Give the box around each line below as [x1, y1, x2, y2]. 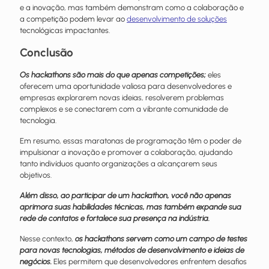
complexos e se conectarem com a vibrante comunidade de [20, 104, 228, 113]
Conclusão [20, 45, 73, 59]
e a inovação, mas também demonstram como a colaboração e [20, 2, 244, 12]
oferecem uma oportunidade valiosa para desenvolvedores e [20, 81, 232, 91]
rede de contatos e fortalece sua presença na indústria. [20, 213, 210, 223]
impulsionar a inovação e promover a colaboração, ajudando [20, 147, 232, 157]
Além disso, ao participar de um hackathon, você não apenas [20, 190, 231, 200]
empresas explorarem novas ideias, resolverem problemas [20, 92, 224, 102]
